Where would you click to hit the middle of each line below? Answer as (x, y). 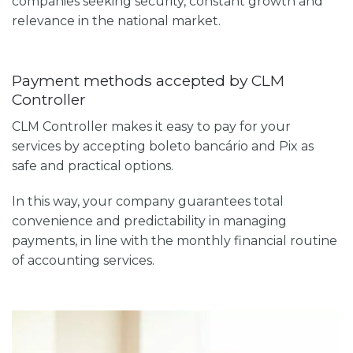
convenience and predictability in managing (149, 221)
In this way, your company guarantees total (148, 202)
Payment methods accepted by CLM (148, 80)
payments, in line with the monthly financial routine (175, 241)
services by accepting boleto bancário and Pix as (163, 146)
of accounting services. (83, 261)
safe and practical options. (93, 165)
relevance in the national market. (116, 21)
